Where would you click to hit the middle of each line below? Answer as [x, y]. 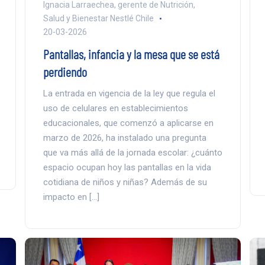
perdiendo [65, 72]
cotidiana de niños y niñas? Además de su [125, 182]
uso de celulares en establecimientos [115, 109]
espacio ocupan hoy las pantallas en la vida [127, 168]
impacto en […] [71, 197]
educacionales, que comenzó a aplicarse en [128, 123]
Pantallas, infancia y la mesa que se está [131, 54]
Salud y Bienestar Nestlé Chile [98, 19]
